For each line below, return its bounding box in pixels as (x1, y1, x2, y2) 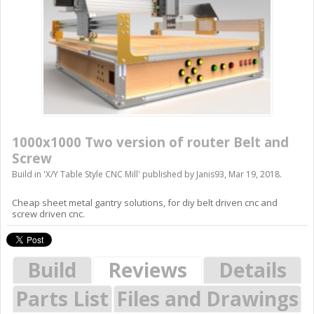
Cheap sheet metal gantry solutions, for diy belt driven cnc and (12, 196, 278, 209)
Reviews (108, 256, 187, 283)
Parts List (15, 285, 109, 312)
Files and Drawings (116, 285, 299, 312)
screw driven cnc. (12, 207, 85, 220)
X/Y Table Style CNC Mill (46, 168, 138, 180)
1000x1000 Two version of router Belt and (12, 132, 289, 151)
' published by (138, 168, 196, 180)
